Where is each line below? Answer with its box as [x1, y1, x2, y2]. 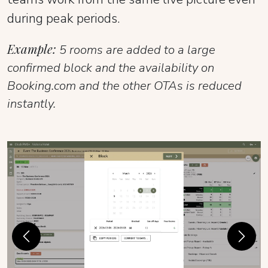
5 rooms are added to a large [56, 41, 215, 58]
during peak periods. [7, 9, 120, 28]
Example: [7, 40, 56, 57]
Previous [25, 236, 62, 249]
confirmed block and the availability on [7, 59, 214, 76]
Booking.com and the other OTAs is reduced [7, 77, 242, 94]
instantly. [7, 95, 56, 112]
